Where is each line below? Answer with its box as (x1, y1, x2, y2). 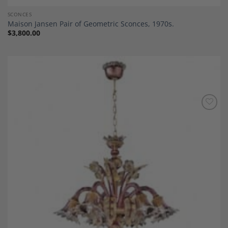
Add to (195, 113, 214, 121)
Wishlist (193, 120, 216, 128)
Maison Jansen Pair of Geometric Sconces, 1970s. (7, 18, 174, 28)
